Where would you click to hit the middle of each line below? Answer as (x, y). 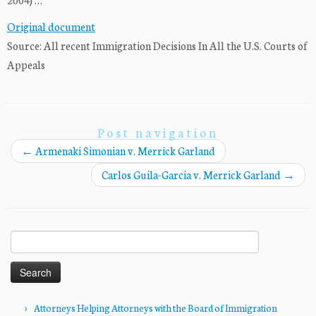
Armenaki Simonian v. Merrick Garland (124, 151)
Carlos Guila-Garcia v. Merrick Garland (192, 175)
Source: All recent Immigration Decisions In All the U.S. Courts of (157, 46)
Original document (51, 27)
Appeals (26, 65)
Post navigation (158, 133)
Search (23, 238)
